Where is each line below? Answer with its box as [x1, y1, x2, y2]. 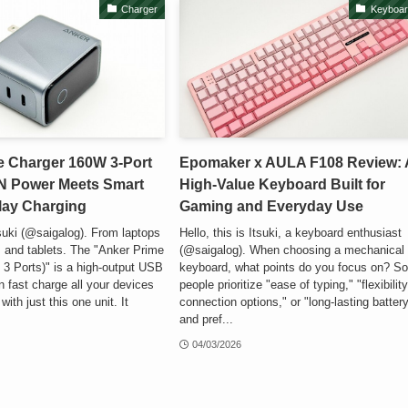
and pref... [179, 311, 234, 326]
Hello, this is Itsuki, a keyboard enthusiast [179, 225, 403, 240]
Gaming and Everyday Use [179, 199, 364, 215]
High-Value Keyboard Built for [179, 177, 386, 193]
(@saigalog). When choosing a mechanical [179, 242, 405, 257]
